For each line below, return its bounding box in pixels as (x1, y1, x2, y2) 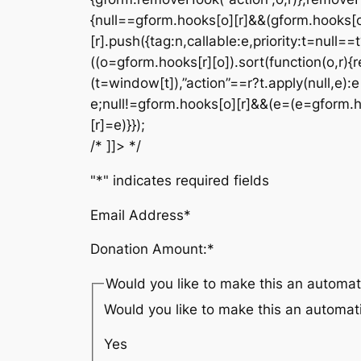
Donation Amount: (90, 241, 207, 258)
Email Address (90, 206, 184, 223)
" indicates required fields (103, 172, 269, 189)
